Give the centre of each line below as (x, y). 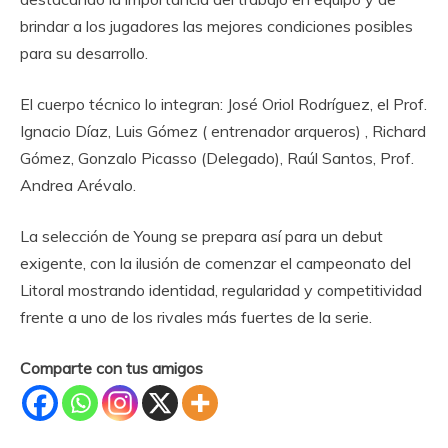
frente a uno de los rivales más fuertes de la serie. (196, 316)
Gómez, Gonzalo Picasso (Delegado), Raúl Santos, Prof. (217, 157)
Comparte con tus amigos (111, 367)
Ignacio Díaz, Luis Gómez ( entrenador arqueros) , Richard (223, 130)
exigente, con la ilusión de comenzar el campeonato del (215, 262)
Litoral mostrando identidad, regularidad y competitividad (221, 289)
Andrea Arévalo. (78, 184)
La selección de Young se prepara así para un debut (201, 235)
